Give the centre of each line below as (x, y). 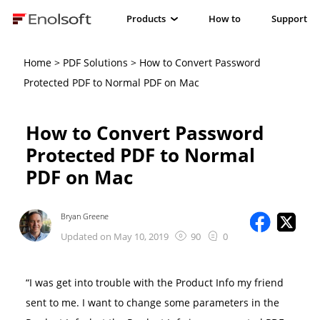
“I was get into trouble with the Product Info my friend (154, 283)
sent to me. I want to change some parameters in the (152, 303)
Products (146, 19)
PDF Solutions (95, 63)
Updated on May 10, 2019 (115, 237)
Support (290, 19)
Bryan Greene (85, 216)
